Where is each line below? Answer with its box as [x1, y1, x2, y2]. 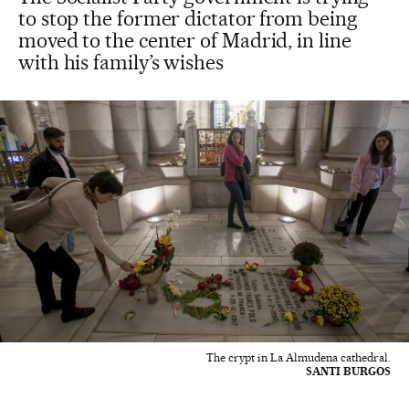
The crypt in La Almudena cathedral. [206, 351, 391, 365]
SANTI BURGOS [306, 364, 391, 379]
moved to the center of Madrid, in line [18, 28, 351, 52]
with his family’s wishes [18, 50, 224, 74]
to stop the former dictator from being [18, 6, 358, 30]
